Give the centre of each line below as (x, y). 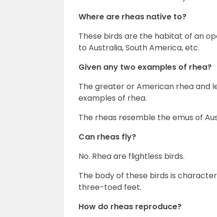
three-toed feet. (110, 187)
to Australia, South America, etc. (139, 48)
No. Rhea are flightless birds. (132, 156)
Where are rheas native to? (132, 17)
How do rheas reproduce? (130, 207)
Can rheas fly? (107, 137)
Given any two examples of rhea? (145, 67)
